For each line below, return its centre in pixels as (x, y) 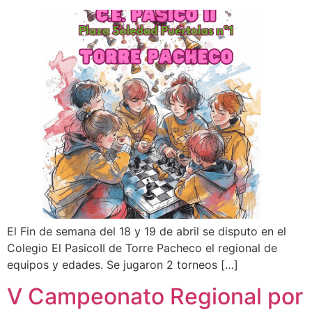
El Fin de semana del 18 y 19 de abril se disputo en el (147, 232)
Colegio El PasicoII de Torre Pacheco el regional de (142, 248)
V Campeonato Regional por (155, 296)
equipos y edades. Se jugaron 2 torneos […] (123, 265)
